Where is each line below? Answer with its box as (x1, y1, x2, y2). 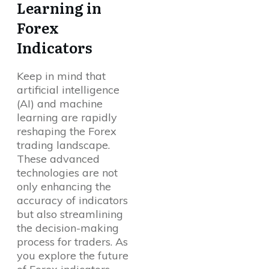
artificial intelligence (17, 83, 119, 97)
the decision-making (17, 221, 119, 235)
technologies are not (17, 166, 118, 180)
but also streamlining (17, 207, 123, 222)
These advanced (17, 152, 100, 166)
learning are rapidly (17, 110, 117, 125)
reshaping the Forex (17, 124, 116, 139)
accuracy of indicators (17, 193, 128, 208)
